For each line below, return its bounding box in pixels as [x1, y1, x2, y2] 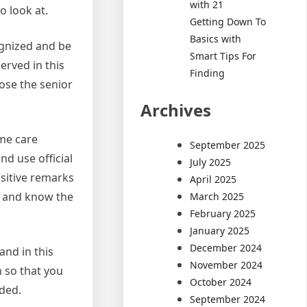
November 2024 [190, 258, 263, 271]
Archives [140, 98, 212, 121]
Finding [190, 66, 225, 79]
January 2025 [190, 223, 250, 237]
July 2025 [190, 155, 232, 169]
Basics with [190, 32, 242, 45]
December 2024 [190, 241, 262, 254]
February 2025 [190, 206, 256, 220]
